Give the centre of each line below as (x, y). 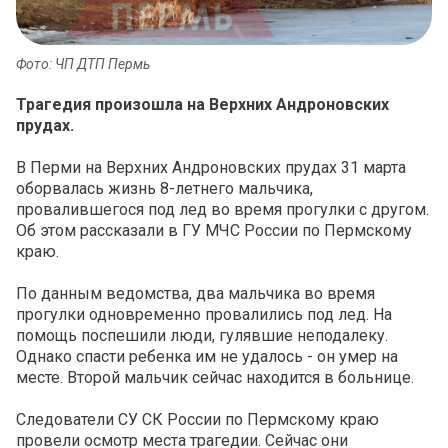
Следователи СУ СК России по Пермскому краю (197, 420)
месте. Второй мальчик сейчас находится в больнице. (215, 378)
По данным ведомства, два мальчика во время (195, 294)
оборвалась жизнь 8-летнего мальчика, (164, 189)
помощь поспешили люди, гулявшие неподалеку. (202, 336)
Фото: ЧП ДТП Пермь (83, 64)
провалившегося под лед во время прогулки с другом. (222, 210)
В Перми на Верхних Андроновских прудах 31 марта (211, 168)
